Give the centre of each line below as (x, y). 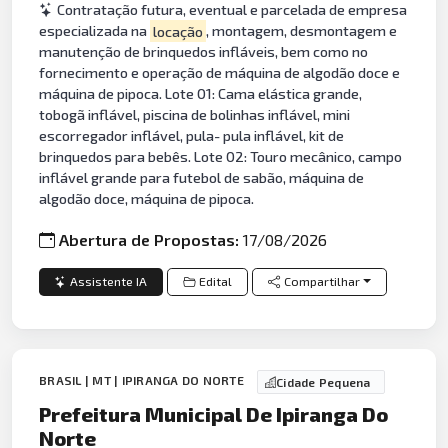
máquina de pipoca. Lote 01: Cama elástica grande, (201, 94)
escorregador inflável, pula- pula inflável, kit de (192, 136)
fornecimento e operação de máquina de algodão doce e (220, 73)
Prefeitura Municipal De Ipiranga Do (214, 414)
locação (177, 31)
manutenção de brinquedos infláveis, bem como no (204, 52)
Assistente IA (109, 281)
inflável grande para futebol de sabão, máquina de (202, 178)
